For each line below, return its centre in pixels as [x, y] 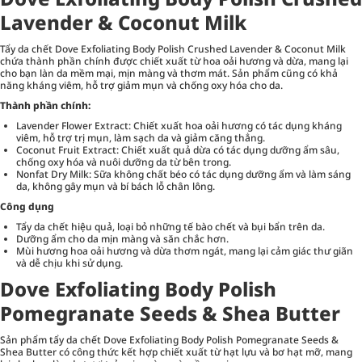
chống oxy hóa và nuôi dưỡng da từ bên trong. [124, 162]
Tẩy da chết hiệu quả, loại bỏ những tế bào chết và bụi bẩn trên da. [170, 226]
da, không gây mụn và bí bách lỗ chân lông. [116, 186]
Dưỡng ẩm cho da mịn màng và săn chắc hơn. [122, 238]
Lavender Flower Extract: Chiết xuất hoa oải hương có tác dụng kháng [179, 125]
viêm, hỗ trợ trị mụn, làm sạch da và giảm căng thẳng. [141, 137]
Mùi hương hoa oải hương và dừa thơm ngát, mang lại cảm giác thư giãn [185, 250]
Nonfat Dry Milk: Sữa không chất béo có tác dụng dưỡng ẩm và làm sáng [183, 174]
